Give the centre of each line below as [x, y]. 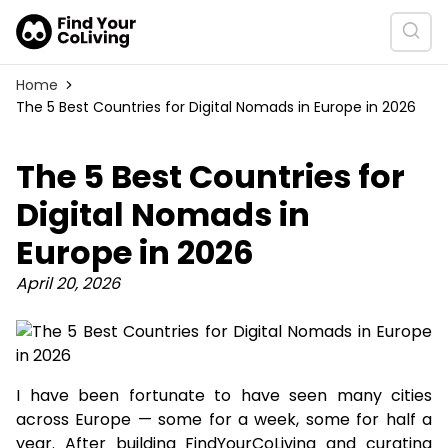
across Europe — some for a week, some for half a [224, 419]
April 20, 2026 [68, 283]
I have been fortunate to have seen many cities [224, 395]
